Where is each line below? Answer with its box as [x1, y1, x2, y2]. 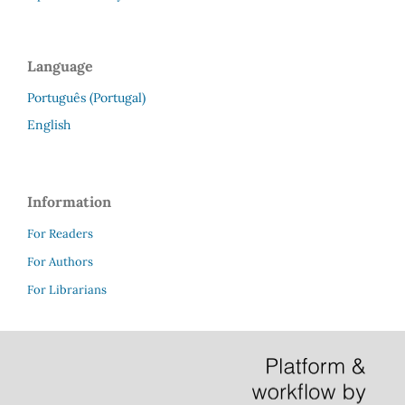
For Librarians [27, 281, 107, 297]
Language [27, 56, 93, 75]
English [27, 116, 71, 133]
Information [27, 192, 111, 211]
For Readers [27, 225, 93, 241]
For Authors [27, 253, 93, 269]
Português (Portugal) [27, 89, 146, 106]
